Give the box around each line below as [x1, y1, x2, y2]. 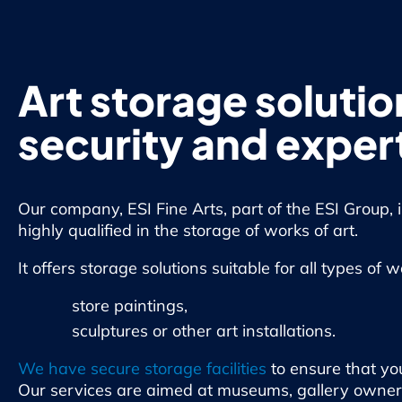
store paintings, [72, 295, 188, 317]
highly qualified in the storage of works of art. [18, 220, 358, 241]
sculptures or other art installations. [72, 320, 336, 342]
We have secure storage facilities [18, 358, 267, 380]
